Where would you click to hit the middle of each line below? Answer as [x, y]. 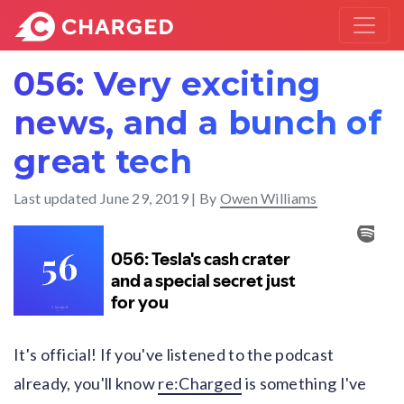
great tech [103, 161]
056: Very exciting [167, 84]
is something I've [304, 383]
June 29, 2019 [144, 198]
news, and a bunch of [197, 123]
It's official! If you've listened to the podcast [174, 354]
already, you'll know [86, 383]
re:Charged [200, 383]
